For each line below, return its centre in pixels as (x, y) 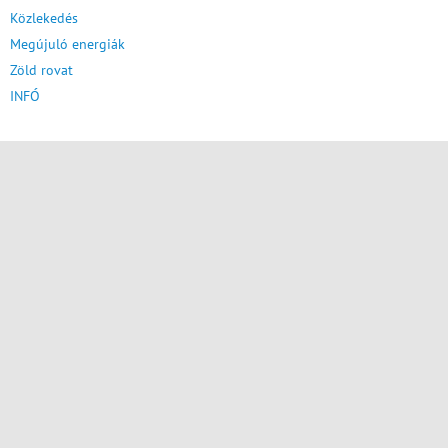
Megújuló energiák (67, 43)
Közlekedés (44, 17)
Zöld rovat (41, 69)
